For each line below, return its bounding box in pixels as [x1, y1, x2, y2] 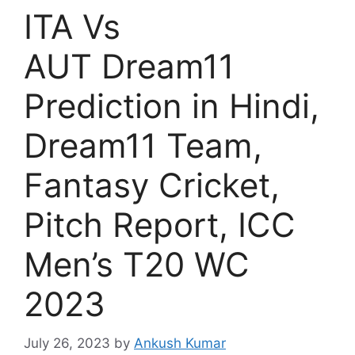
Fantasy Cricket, [24, 165, 280, 205]
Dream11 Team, [24, 125, 262, 166]
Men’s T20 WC [24, 244, 250, 284]
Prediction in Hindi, [24, 86, 319, 126]
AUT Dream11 [24, 46, 235, 86]
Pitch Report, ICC [24, 204, 296, 245]
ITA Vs [24, 6, 120, 47]
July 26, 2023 [24, 334, 110, 351]
